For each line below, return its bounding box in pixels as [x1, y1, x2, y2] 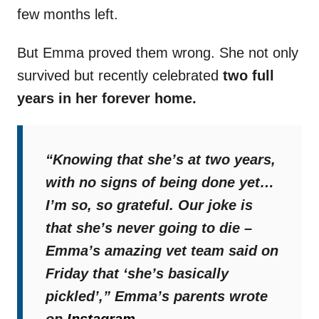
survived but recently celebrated [17, 68, 219, 84]
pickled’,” [46, 288, 110, 305]
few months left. [17, 6, 118, 23]
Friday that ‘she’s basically [46, 266, 229, 282]
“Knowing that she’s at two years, [46, 152, 276, 168]
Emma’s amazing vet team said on [46, 243, 278, 259]
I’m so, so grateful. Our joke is [46, 197, 253, 214]
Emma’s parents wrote [110, 288, 268, 305]
